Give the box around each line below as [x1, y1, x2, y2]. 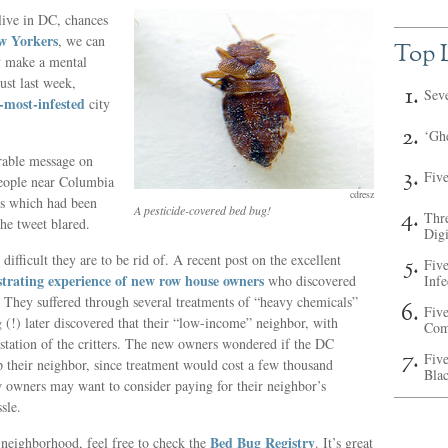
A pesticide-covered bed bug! [134, 202, 271, 218]
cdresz [350, 187, 374, 201]
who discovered [264, 271, 356, 290]
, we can [58, 31, 105, 50]
